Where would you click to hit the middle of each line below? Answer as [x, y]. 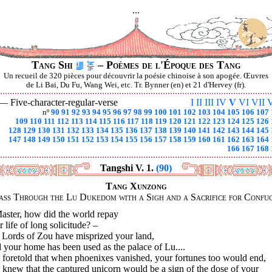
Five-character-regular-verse [64, 102]
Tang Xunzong [136, 186]
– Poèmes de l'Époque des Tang [168, 65]
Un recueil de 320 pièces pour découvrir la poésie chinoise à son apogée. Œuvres [136, 76]
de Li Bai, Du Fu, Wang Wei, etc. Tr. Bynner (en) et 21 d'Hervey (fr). [136, 85]
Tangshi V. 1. [128, 168]
